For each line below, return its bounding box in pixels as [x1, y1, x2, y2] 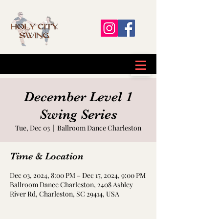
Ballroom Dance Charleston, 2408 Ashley [10, 180, 133, 189]
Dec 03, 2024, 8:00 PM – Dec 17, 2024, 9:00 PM [10, 171, 146, 180]
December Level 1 [24, 89, 132, 105]
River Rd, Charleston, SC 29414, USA [10, 189, 119, 198]
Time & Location [10, 151, 84, 162]
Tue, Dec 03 [15, 123, 50, 132]
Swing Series [39, 107, 117, 122]
